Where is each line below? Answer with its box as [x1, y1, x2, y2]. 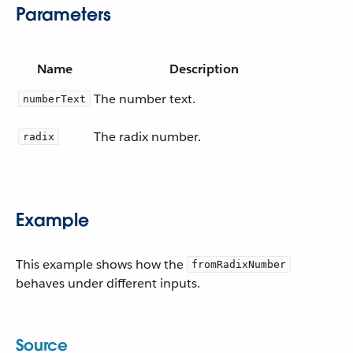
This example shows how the [16, 256, 187, 273]
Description [169, 61, 239, 77]
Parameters [16, 3, 111, 25]
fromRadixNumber [191, 258, 286, 270]
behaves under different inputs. [16, 275, 200, 292]
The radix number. [94, 128, 201, 145]
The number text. [94, 91, 195, 107]
